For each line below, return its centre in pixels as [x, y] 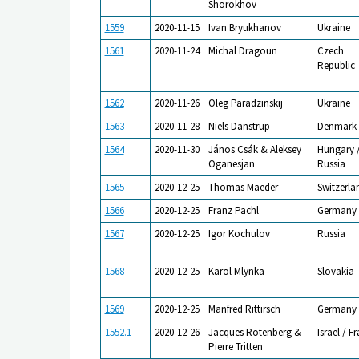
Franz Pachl [233, 210]
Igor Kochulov [239, 233]
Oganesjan [231, 163]
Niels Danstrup [239, 126]
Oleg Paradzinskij [245, 103]
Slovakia [335, 271]
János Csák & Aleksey [254, 149]
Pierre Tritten [235, 346]
